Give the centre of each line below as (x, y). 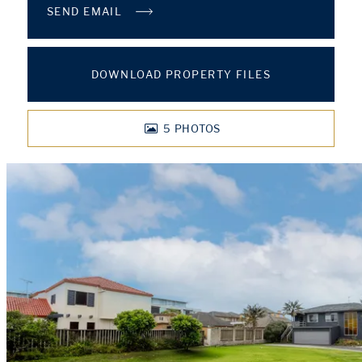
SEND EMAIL (86, 11)
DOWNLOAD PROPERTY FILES (181, 74)
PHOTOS (197, 128)
